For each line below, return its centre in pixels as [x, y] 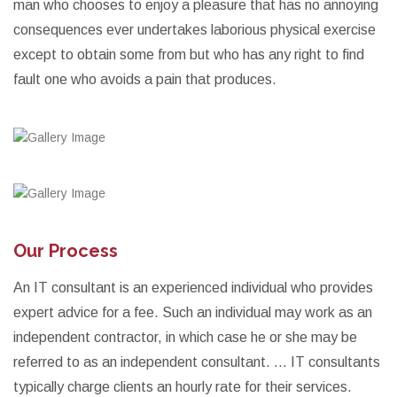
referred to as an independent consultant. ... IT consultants [197, 362]
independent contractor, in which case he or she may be [185, 337]
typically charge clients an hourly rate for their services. [183, 386]
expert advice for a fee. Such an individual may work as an [193, 312]
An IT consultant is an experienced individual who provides [193, 287]
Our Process [66, 250]
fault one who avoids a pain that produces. [145, 79]
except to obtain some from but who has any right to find [189, 54]
